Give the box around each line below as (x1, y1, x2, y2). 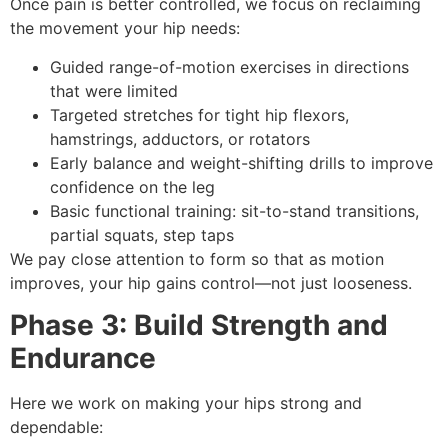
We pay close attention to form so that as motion (10, 248, 384, 269)
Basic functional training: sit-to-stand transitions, (50, 200, 419, 221)
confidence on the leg (50, 176, 215, 197)
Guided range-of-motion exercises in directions (50, 56, 409, 77)
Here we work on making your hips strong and (10, 392, 362, 413)
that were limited (50, 80, 178, 101)
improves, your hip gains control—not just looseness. (10, 272, 412, 293)
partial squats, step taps (50, 224, 234, 245)
